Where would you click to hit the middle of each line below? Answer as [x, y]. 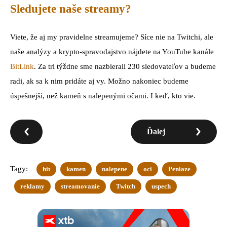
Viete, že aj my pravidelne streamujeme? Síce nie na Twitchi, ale [112, 37]
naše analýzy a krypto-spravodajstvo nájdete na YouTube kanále [112, 51]
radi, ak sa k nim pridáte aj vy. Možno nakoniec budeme [99, 81]
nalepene [115, 169]
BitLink [22, 66]
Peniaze [179, 169]
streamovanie [80, 186]
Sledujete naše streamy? [71, 9]
